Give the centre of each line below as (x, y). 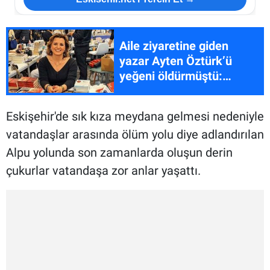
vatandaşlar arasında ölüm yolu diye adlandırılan (135, 135)
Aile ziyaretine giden (174, 46)
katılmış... (146, 106)
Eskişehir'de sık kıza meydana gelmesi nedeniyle (135, 117)
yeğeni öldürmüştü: (171, 76)
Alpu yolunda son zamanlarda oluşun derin (119, 153)
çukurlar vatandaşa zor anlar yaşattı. (103, 171)
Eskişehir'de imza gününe (187, 91)
